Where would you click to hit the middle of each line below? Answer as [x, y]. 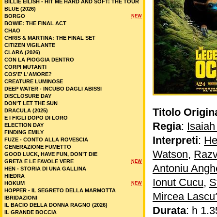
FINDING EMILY [24, 132]
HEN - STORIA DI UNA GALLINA [45, 169]
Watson [170, 154]
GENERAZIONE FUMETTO [38, 147]
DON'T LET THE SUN [31, 103]
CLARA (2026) [22, 52]
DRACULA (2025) [26, 110]
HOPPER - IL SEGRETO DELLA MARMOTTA [60, 190]
